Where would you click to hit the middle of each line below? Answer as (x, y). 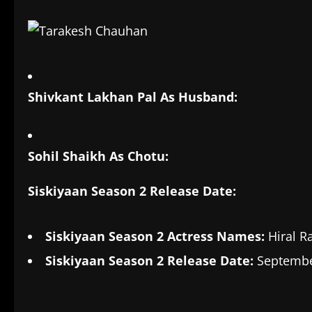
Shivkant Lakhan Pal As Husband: (133, 96)
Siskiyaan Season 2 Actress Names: (155, 236)
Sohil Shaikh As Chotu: (98, 156)
